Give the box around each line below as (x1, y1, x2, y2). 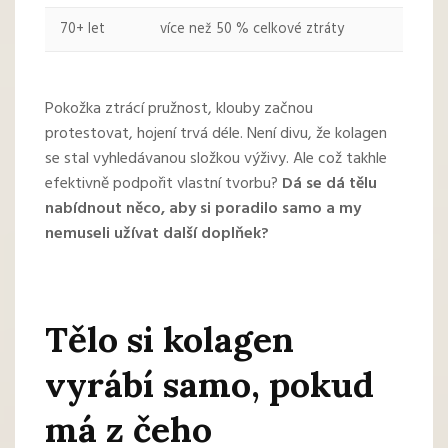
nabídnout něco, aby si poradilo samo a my (45, 196, 361, 223)
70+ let (60, 18, 105, 42)
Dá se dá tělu (282, 171, 377, 198)
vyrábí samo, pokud (45, 362, 374, 408)
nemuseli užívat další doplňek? (45, 221, 269, 248)
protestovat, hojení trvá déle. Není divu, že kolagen (45, 121, 387, 148)
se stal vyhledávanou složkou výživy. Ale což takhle (45, 146, 387, 173)
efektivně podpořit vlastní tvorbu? (45, 171, 282, 198)
